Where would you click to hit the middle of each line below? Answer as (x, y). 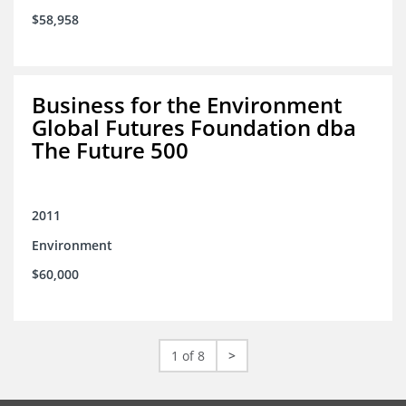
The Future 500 (110, 150)
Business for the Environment (187, 105)
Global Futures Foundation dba (194, 128)
